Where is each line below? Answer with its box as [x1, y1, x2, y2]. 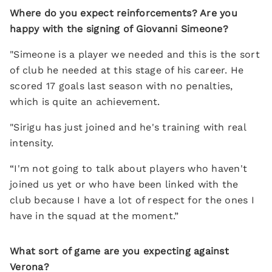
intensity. [10, 137, 54, 149]
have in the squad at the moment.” [10, 210, 179, 222]
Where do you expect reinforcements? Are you [10, 7, 237, 19]
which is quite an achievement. [10, 96, 160, 107]
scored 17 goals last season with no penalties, [10, 80, 233, 92]
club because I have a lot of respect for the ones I [10, 194, 254, 206]
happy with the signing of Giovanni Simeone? [10, 23, 228, 35]
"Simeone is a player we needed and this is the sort [10, 49, 260, 60]
